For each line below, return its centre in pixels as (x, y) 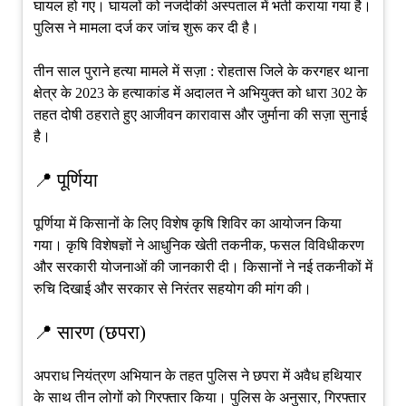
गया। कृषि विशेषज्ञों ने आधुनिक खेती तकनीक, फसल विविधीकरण (198, 245)
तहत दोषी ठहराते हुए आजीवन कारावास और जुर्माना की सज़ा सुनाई (200, 114)
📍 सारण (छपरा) (89, 332)
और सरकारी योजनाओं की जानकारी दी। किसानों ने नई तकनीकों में (203, 266)
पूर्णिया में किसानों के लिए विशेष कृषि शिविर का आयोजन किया (187, 223)
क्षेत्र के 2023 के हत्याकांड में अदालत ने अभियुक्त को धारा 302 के (200, 92)
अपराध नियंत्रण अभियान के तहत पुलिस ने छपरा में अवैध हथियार (197, 375)
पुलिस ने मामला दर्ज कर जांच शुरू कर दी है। (146, 27)
